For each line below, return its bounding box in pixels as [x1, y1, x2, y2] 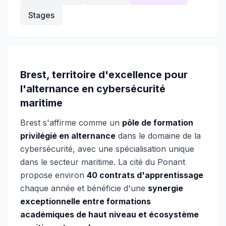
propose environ [20, 170, 87, 180]
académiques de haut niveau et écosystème [20, 209, 199, 219]
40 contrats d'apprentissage [87, 170, 203, 180]
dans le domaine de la [116, 131, 201, 141]
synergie [148, 183, 183, 193]
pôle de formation [122, 118, 193, 128]
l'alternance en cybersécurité [20, 83, 165, 95]
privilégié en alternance [20, 131, 116, 141]
